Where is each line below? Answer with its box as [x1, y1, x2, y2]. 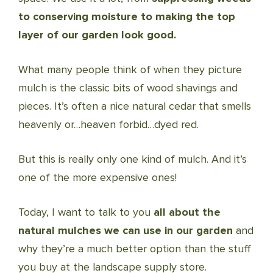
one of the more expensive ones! [18, 171, 177, 184]
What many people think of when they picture [18, 63, 242, 76]
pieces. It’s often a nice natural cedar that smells [18, 99, 251, 113]
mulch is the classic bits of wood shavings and [18, 81, 238, 94]
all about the [154, 205, 221, 219]
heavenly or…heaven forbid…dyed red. [18, 118, 199, 131]
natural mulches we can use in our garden [18, 224, 236, 237]
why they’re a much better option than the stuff [18, 242, 251, 255]
